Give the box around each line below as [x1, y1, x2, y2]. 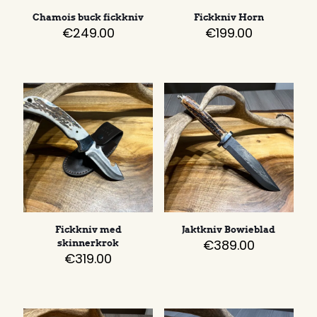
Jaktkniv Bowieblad [182, 224, 276, 236]
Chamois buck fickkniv [33, 11, 144, 23]
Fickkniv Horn [193, 11, 264, 23]
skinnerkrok [57, 238, 120, 249]
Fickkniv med [54, 224, 122, 236]
